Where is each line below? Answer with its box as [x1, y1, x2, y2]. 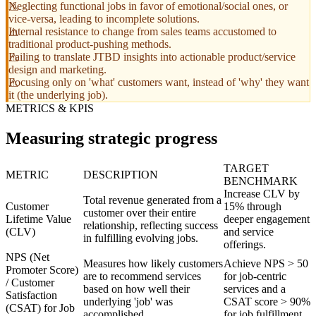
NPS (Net [6, 250, 49, 263]
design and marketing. [8, 63, 107, 75]
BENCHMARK [224, 174, 298, 187]
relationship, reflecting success [83, 219, 218, 231]
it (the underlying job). [8, 88, 108, 101]
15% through [224, 200, 281, 212]
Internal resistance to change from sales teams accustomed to [8, 25, 276, 37]
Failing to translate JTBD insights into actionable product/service [8, 50, 296, 63]
